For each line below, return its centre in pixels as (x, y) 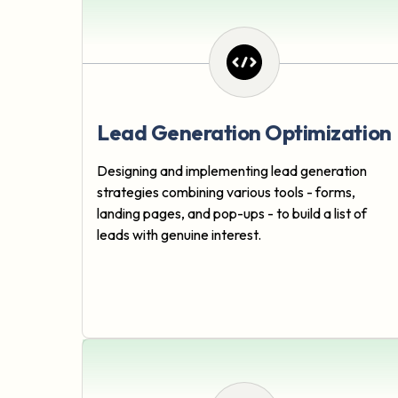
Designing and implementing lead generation (232, 171)
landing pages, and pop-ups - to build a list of (232, 214)
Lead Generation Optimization (244, 133)
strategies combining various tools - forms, (226, 192)
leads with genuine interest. (179, 235)
